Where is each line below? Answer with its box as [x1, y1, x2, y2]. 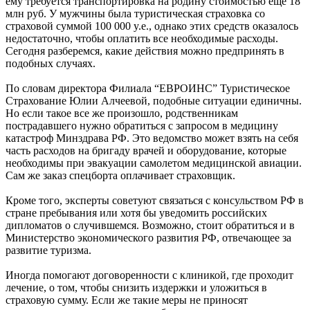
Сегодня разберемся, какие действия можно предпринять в [6, 44, 284, 57]
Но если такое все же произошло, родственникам [6, 107, 238, 119]
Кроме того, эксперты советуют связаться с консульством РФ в [6, 194, 304, 206]
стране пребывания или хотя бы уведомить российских [6, 206, 267, 219]
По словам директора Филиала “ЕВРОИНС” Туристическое [6, 82, 290, 94]
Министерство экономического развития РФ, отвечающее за [6, 231, 291, 244]
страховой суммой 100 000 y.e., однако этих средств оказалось [6, 19, 298, 32]
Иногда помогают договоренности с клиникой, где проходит [6, 268, 293, 281]
